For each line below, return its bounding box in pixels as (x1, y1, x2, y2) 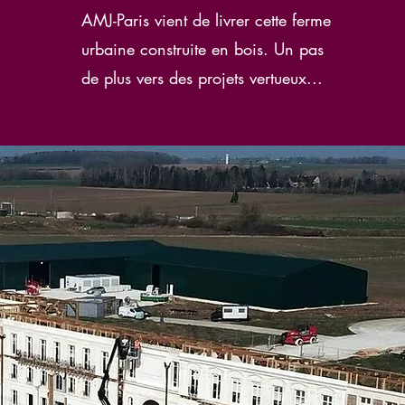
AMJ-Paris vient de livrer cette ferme (80, 9, 331, 31)
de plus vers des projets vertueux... (80, 67, 323, 89)
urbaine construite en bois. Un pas (80, 38, 324, 60)
